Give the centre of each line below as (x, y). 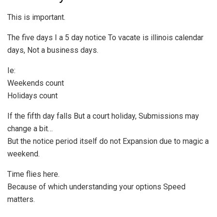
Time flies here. (33, 174)
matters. (21, 199)
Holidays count (32, 95)
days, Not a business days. (53, 50)
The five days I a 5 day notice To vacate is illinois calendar (105, 37)
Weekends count (36, 83)
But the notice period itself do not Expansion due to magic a (108, 141)
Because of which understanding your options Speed (96, 186)
